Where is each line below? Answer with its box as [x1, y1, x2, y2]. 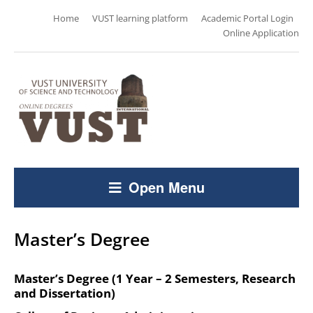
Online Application [223, 27, 299, 39]
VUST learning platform [92, 12, 188, 24]
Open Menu [128, 177, 205, 198]
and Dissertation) [14, 285, 115, 302]
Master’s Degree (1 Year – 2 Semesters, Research [14, 270, 296, 287]
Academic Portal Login [201, 12, 293, 24]
